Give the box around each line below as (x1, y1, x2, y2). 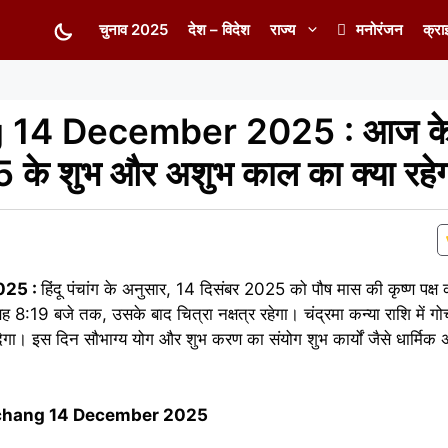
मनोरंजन (356, 20, 403, 39)
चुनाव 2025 (99, 20, 168, 39)
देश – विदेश (188, 20, 250, 39)
